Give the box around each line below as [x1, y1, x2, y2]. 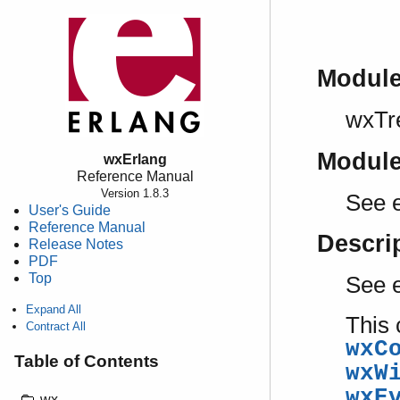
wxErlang [103, 152, 167, 167]
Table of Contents [14, 351, 159, 371]
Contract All [26, 320, 86, 333]
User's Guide [29, 203, 111, 218]
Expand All [26, 303, 81, 316]
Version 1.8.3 [101, 187, 169, 200]
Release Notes [29, 237, 123, 252]
